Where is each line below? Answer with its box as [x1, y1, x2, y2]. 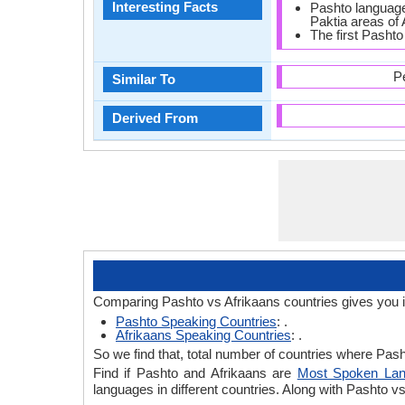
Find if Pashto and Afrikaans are [93, 365, 297, 381]
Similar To [112, 71, 175, 87]
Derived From [112, 110, 198, 126]
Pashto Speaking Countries [116, 314, 277, 329]
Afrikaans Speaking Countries [116, 327, 291, 343]
